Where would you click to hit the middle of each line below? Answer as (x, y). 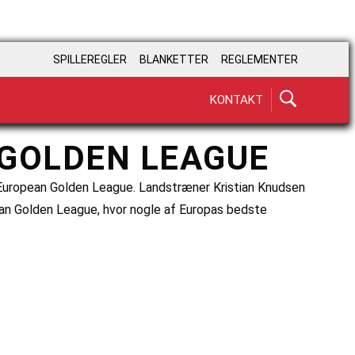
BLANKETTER (174, 60)
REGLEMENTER (260, 60)
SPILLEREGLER (90, 60)
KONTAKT (237, 99)
